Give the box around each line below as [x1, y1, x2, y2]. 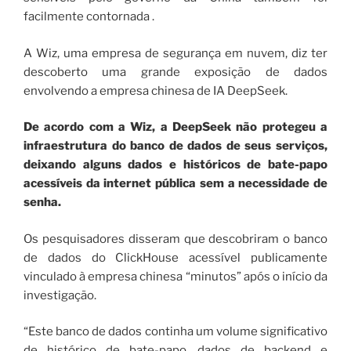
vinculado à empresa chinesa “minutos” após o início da [24, 269, 327, 284]
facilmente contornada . [24, 9, 154, 24]
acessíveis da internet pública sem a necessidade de [24, 176, 327, 191]
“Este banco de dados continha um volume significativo [24, 324, 327, 339]
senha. [24, 195, 61, 210]
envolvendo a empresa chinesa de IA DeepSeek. [24, 83, 288, 98]
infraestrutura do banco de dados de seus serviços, [24, 139, 327, 154]
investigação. [24, 288, 96, 302]
